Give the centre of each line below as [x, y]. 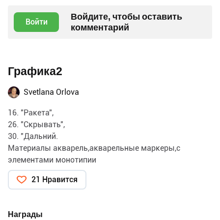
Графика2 [35, 71]
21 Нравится [55, 179]
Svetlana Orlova [51, 92]
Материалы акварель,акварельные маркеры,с [94, 148]
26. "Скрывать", [36, 124]
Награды [25, 214]
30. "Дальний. [33, 136]
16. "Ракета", [31, 112]
